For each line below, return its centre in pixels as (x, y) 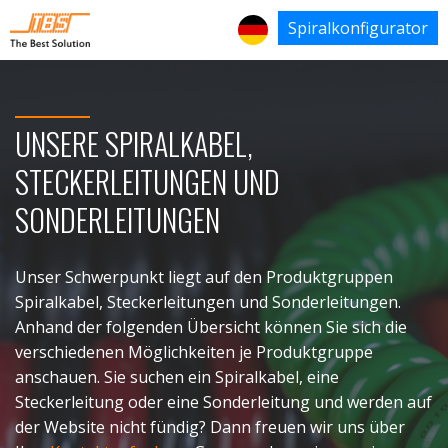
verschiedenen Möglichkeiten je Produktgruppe (194, 351)
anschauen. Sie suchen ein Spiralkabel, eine (177, 376)
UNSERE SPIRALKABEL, (134, 143)
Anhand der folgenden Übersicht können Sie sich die (211, 326)
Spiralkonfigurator (358, 28)
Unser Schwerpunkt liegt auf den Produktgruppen (204, 276)
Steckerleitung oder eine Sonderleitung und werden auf (223, 401)
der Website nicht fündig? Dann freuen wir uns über (210, 426)
